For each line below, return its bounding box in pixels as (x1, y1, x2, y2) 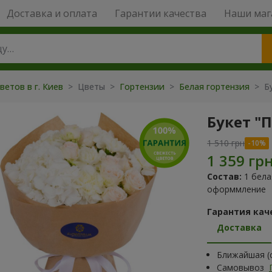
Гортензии (120, 81, 167, 92)
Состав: (207, 171, 242, 182)
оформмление (207, 183, 266, 195)
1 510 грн (207, 137, 245, 149)
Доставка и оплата (6, 7, 97, 20)
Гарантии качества (114, 7, 206, 20)
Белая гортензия (179, 81, 252, 92)
